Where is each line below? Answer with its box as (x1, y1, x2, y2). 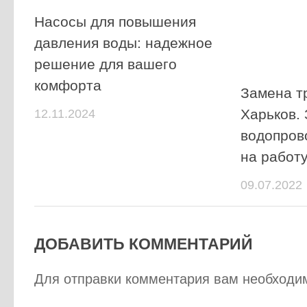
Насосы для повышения (34, 13, 196, 30)
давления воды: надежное (34, 34, 212, 51)
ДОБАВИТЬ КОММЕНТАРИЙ (34, 235, 253, 253)
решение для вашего (34, 56, 177, 73)
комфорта (34, 77, 101, 94)
